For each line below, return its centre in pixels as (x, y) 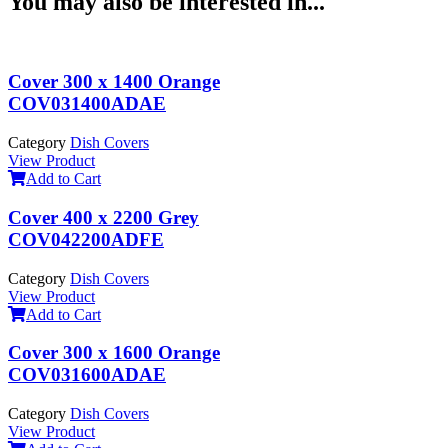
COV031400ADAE (87, 104)
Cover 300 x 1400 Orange (114, 82)
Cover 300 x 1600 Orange (114, 353)
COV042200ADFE (86, 239)
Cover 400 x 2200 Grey (103, 217)
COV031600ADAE (87, 375)
